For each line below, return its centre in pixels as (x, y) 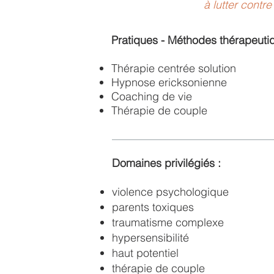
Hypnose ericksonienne (169, 82)
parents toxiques (153, 207)
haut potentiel (145, 253)
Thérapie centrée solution (174, 68)
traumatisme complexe (168, 222)
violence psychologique (170, 192)
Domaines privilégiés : (168, 163)
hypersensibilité (150, 238)
